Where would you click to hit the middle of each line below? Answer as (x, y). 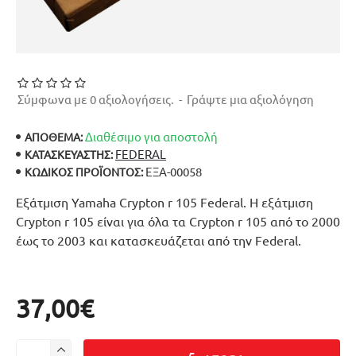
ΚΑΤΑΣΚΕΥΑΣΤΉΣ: (69, 154)
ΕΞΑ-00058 (174, 171)
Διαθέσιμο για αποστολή (151, 136)
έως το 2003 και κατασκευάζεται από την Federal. (159, 240)
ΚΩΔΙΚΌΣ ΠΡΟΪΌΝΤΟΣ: (84, 171)
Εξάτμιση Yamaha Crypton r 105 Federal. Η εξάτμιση (164, 202)
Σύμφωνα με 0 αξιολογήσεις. (96, 99)
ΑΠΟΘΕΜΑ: (54, 136)
